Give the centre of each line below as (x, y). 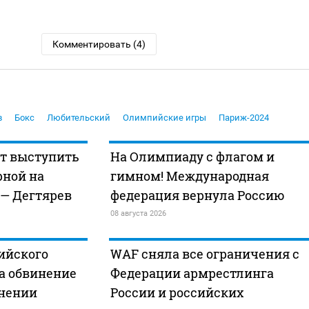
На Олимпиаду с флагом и (192, 157)
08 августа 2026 (138, 214)
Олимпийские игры (165, 118)
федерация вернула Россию (197, 196)
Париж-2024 (244, 118)
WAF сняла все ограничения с (205, 254)
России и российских (177, 293)
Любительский (79, 118)
